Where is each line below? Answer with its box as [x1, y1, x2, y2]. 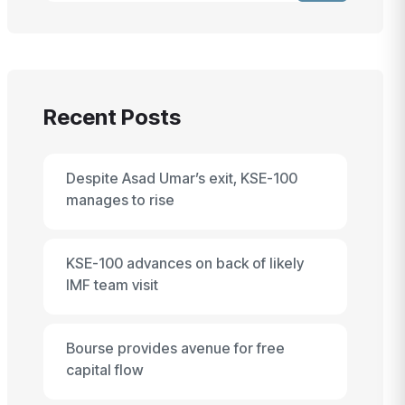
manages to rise [66, 191, 174, 209]
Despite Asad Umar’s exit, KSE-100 [66, 169, 297, 187]
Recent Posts [43, 104, 181, 130]
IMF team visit [66, 276, 158, 294]
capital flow [66, 361, 144, 379]
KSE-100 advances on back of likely [66, 254, 304, 272]
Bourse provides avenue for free [66, 339, 285, 357]
